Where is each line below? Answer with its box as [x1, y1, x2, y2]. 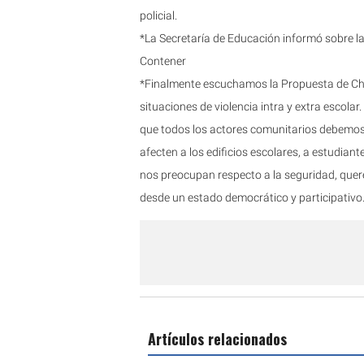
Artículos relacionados [148, 328, 287, 350]
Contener [140, 54, 186, 67]
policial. [140, 8, 177, 22]
